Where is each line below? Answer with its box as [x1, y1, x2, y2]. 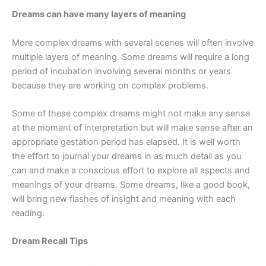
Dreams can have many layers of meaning [12, 9, 186, 20]
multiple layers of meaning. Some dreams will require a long [12, 51, 249, 62]
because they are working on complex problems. [12, 80, 208, 91]
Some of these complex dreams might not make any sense [12, 107, 250, 119]
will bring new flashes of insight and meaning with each [12, 193, 236, 204]
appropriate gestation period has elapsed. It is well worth [12, 136, 240, 147]
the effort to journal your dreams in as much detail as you [12, 150, 241, 161]
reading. [12, 207, 45, 218]
